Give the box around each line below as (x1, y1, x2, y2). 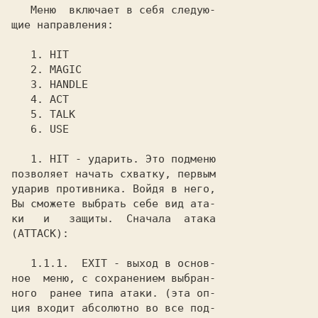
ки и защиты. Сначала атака (11, 212, 216, 225)
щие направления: (11, 18, 114, 31)
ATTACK (18, 227, 56, 240)
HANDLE (43, 78, 88, 91)
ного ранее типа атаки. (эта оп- (11, 287, 216, 300)
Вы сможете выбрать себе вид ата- (11, 197, 216, 210)
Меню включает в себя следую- (11, 4, 31, 16)
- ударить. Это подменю (69, 153, 216, 165)
